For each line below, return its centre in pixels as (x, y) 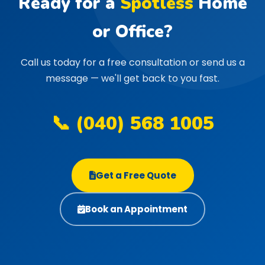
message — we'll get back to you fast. (132, 78)
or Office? (132, 32)
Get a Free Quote (136, 175)
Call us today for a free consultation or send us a (132, 62)
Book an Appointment (136, 209)
